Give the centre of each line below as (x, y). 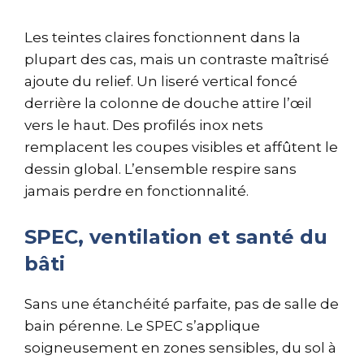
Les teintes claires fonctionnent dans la (162, 38)
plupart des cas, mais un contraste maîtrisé (177, 60)
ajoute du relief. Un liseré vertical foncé (161, 82)
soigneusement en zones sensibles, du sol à (180, 347)
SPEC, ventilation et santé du (176, 236)
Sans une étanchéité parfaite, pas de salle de (182, 303)
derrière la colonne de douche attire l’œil (168, 104)
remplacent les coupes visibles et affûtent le (181, 147)
